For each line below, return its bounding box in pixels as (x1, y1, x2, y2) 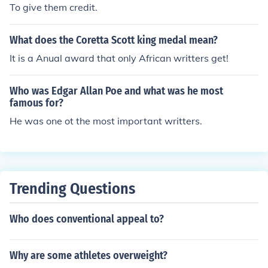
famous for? (10, 96, 63, 109)
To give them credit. (10, 1, 98, 13)
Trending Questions (10, 179, 135, 198)
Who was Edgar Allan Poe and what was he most (10, 84, 223, 98)
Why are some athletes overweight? (10, 249, 167, 262)
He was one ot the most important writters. (10, 115, 202, 127)
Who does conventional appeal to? (10, 212, 164, 226)
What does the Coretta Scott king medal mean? (10, 33, 218, 47)
